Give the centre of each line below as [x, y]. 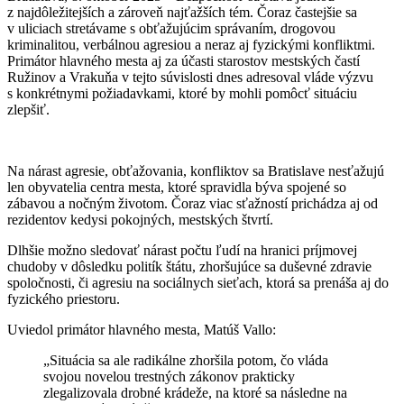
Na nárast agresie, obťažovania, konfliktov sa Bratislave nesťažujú [196, 170]
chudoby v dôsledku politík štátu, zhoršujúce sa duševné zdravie [189, 266]
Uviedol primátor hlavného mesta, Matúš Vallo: [142, 329]
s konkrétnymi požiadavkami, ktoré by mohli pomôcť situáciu [182, 93]
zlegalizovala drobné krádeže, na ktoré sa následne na [195, 392]
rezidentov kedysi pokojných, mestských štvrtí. [140, 219]
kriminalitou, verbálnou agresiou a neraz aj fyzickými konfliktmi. [191, 44]
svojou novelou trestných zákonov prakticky [169, 376]
